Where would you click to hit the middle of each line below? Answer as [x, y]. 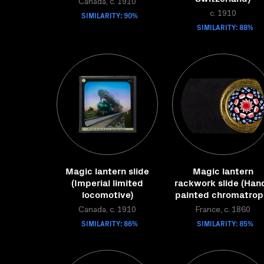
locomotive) [107, 194]
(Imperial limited [107, 182]
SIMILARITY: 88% [225, 27]
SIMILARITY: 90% [110, 15]
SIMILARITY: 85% [225, 223]
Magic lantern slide [107, 170]
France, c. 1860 [223, 210]
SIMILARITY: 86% [110, 223]
